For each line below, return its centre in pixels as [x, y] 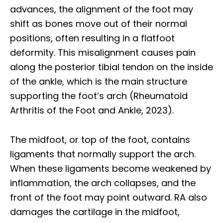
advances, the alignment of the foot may [102, 9]
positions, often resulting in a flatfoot [92, 38]
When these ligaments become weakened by [111, 168]
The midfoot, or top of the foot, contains [100, 139]
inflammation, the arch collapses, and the [103, 183]
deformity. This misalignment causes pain [103, 52]
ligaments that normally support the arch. [103, 154]
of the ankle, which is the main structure [99, 81]
